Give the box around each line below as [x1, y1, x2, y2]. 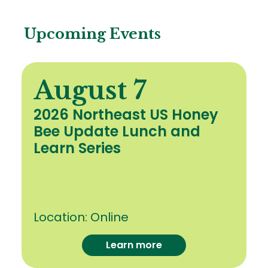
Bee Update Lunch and [33, 121, 200, 141]
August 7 [33, 74, 147, 106]
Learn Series [33, 138, 121, 158]
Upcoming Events [24, 25, 161, 42]
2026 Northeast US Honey [33, 104, 218, 124]
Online [90, 208, 129, 226]
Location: [33, 208, 90, 226]
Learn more [106, 238, 162, 252]
